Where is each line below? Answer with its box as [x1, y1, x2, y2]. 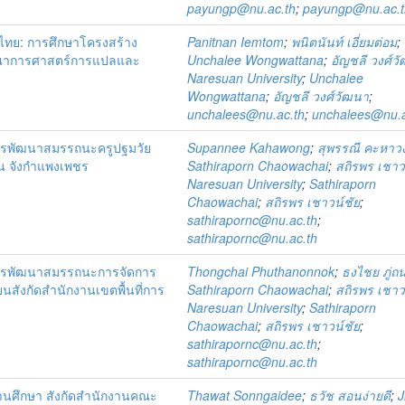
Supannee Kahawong [187, 138, 311, 156]
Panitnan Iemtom [187, 33, 285, 51]
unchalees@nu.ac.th [187, 105, 306, 123]
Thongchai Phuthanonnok [187, 262, 335, 280]
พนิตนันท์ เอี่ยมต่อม [291, 33, 398, 51]
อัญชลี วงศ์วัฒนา [273, 87, 370, 105]
